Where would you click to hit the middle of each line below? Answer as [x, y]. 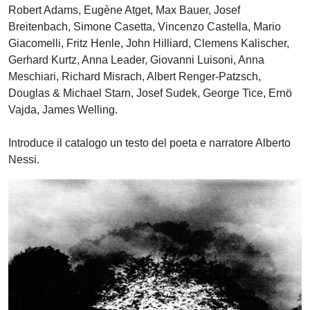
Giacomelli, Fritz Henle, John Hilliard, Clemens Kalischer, [149, 43]
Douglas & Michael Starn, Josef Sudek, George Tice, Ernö [150, 93]
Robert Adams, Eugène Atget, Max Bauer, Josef [124, 10]
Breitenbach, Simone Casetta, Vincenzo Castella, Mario [145, 27]
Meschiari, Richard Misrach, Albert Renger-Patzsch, [135, 76]
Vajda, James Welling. [63, 110]
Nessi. [24, 159]
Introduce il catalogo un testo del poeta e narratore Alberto [149, 143]
